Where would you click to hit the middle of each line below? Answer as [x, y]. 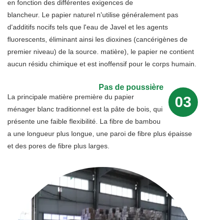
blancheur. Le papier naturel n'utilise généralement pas [93, 15]
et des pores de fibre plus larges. [58, 146]
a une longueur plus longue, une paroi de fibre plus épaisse [100, 134]
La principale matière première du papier [71, 97]
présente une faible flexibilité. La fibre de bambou [84, 122]
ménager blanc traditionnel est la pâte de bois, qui [85, 109]
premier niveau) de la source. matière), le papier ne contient [101, 52]
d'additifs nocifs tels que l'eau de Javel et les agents [88, 27]
